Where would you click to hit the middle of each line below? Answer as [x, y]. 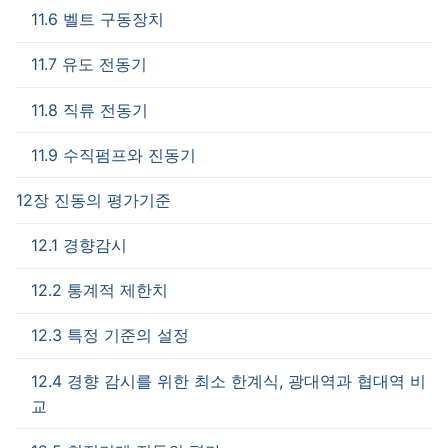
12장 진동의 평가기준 [93, 199]
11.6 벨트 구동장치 [97, 19]
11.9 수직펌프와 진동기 [113, 154]
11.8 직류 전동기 [89, 109]
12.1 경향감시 [79, 245]
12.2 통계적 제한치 [99, 290]
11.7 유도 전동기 [89, 64]
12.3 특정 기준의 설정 [110, 335]
